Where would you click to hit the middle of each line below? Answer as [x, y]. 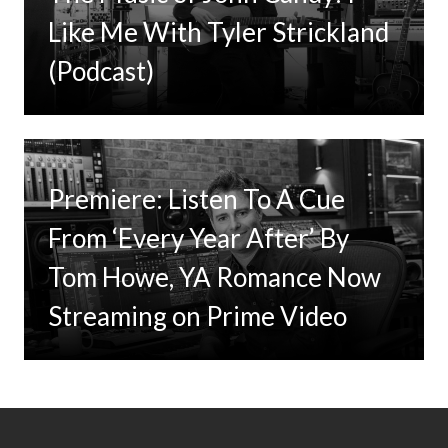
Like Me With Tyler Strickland [218, 32]
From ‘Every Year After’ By [198, 237]
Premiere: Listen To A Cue [196, 198]
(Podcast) [101, 71]
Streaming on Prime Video [197, 315]
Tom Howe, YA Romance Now [214, 276]
